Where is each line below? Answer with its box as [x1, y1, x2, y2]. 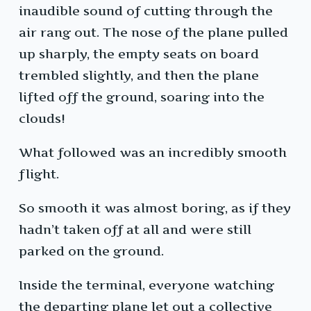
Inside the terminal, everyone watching [19, 278, 274, 293]
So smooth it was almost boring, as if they [19, 201, 291, 216]
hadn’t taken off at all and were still [19, 222, 251, 237]
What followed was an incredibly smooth [19, 145, 287, 160]
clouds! [19, 111, 65, 126]
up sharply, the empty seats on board [19, 47, 259, 62]
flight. [19, 167, 59, 182]
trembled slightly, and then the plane [19, 68, 259, 83]
